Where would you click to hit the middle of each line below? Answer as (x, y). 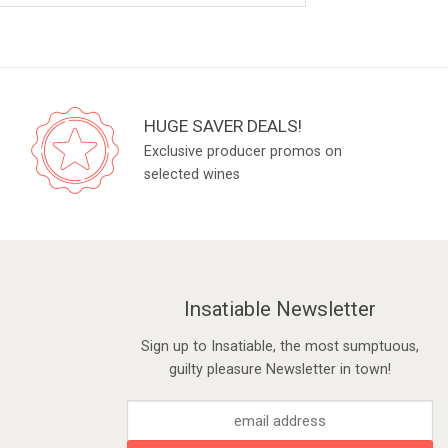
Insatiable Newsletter (280, 308)
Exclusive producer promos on (243, 151)
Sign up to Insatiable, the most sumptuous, (280, 346)
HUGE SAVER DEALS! (223, 125)
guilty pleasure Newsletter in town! (280, 369)
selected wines (192, 174)
